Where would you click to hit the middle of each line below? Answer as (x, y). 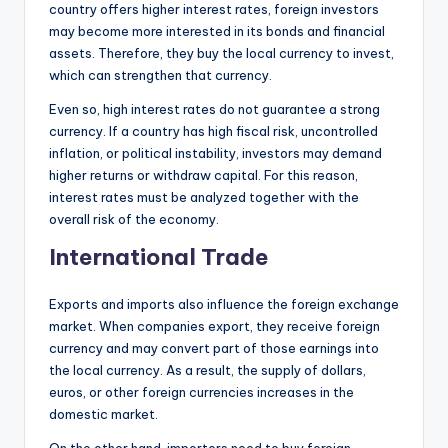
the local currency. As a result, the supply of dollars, (207, 369)
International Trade (159, 256)
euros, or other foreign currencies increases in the (201, 391)
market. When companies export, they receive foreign (214, 325)
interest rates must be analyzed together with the (204, 196)
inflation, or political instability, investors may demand (215, 152)
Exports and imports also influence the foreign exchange (224, 303)
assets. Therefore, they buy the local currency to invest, (221, 52)
